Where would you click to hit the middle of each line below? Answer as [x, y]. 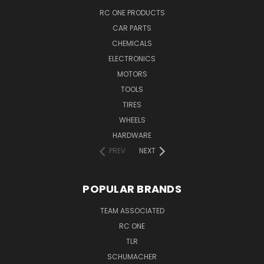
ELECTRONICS [132, 58]
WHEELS [132, 120]
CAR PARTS [132, 28]
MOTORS [132, 74]
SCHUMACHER [132, 256]
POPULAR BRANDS [132, 189]
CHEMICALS [132, 43]
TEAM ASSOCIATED [132, 210]
